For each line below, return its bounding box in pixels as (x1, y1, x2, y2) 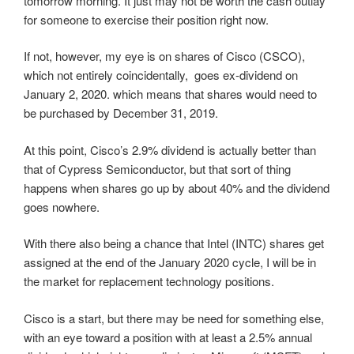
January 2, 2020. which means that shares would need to (24, 85, 317, 102)
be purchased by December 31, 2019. (24, 104, 218, 121)
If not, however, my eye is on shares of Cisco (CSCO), (24, 47, 305, 64)
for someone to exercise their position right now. (24, 10, 269, 28)
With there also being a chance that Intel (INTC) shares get (24, 235, 324, 251)
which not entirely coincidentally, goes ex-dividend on (24, 66, 298, 83)
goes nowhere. (24, 198, 100, 215)
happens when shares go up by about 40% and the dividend (24, 179, 330, 196)
